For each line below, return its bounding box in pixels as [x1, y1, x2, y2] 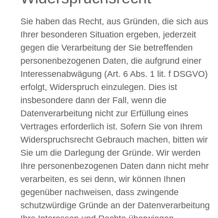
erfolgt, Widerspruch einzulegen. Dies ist [20, 82, 177, 92]
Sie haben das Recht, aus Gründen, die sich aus [20, 16, 208, 26]
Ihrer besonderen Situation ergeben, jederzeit [20, 29, 196, 39]
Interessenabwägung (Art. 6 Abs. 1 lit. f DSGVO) [20, 69, 208, 79]
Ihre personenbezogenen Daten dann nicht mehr [20, 161, 209, 171]
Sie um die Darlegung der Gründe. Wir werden [20, 147, 200, 158]
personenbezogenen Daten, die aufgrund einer [20, 55, 201, 66]
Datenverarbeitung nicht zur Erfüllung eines [20, 108, 188, 118]
